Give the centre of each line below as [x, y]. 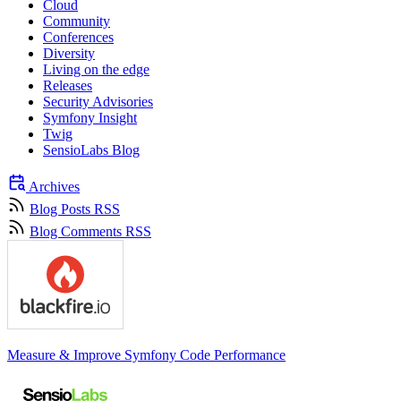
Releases [68, 85]
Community [77, 21]
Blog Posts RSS [75, 209]
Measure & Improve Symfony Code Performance [146, 354]
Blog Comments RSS [90, 231]
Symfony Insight [90, 117]
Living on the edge [96, 69]
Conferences [78, 37]
